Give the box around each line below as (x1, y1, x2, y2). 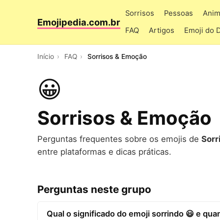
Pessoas (164, 9, 193, 18)
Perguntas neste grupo (37, 183, 151, 195)
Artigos (149, 26, 174, 35)
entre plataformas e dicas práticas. (37, 147, 171, 157)
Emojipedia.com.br (37, 17, 120, 27)
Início (37, 53, 54, 60)
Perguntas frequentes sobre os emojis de (37, 134, 201, 144)
